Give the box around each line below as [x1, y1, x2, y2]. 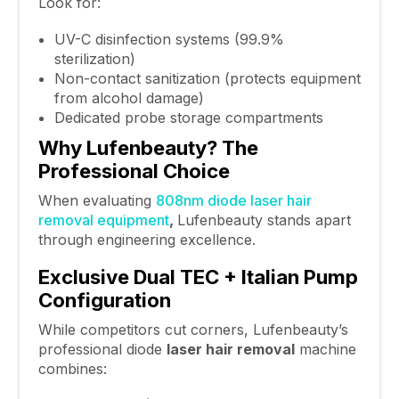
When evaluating [37, 191, 156, 209]
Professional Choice [37, 158, 230, 183]
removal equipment [37, 210, 169, 229]
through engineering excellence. [37, 230, 256, 248]
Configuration [37, 288, 171, 313]
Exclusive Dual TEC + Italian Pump [37, 265, 358, 289]
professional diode [37, 340, 167, 359]
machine [294, 340, 356, 359]
